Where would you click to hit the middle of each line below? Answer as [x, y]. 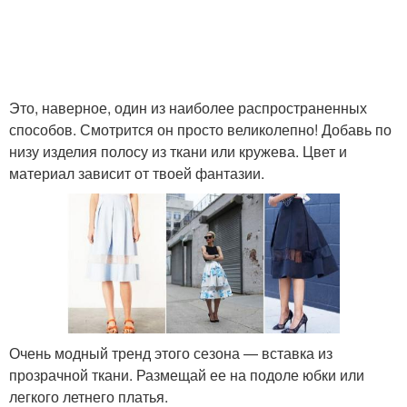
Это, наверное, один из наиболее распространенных [188, 108]
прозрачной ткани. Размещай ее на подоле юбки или [187, 374]
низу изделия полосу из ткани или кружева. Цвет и [178, 152]
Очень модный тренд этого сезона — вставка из [171, 352]
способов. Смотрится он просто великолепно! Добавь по [200, 130]
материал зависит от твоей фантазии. [137, 174]
